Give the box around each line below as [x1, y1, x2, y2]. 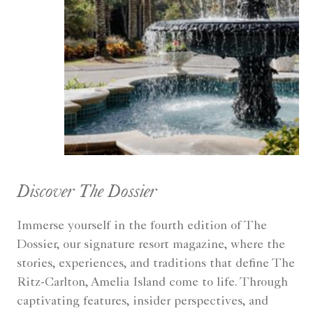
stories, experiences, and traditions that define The [17, 257, 295, 270]
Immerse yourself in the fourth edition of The [17, 219, 267, 233]
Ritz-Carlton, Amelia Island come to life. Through [17, 276, 288, 289]
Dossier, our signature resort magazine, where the [17, 238, 285, 252]
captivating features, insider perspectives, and [17, 295, 268, 308]
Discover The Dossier [17, 179, 157, 201]
